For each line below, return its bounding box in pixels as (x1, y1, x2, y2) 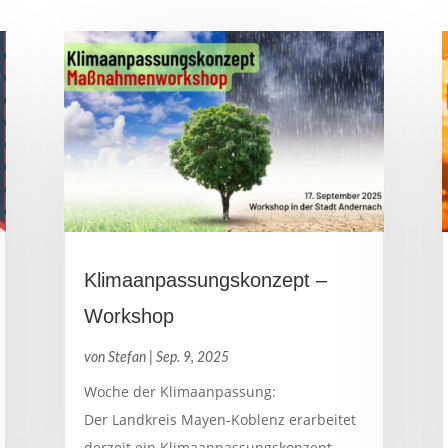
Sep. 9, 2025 (155, 350, 229, 365)
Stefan (107, 350, 146, 365)
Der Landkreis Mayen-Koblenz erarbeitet (83, 409, 356, 429)
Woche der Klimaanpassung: (83, 381, 276, 401)
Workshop (83, 304, 174, 327)
